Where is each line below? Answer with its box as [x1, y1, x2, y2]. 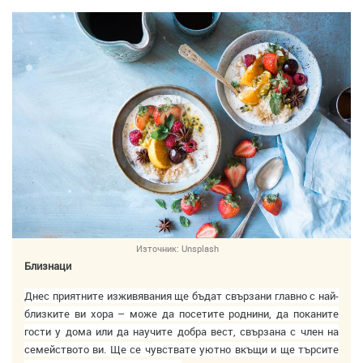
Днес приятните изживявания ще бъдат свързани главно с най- [24, 288, 339, 303]
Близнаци [24, 258, 71, 273]
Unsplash [181, 241, 219, 254]
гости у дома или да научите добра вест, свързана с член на [24, 323, 339, 339]
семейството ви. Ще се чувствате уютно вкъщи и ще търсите [24, 341, 339, 357]
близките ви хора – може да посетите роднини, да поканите [24, 305, 339, 321]
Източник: [136, 241, 179, 254]
